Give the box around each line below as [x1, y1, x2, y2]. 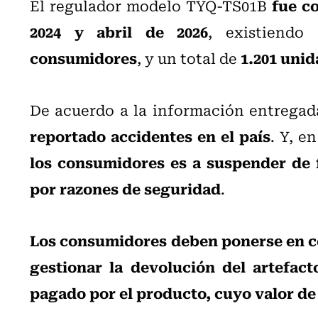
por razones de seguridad [30, 176, 221, 199]
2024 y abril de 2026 [30, 19, 209, 43]
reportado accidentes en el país [30, 124, 271, 147]
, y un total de [137, 46, 241, 69]
